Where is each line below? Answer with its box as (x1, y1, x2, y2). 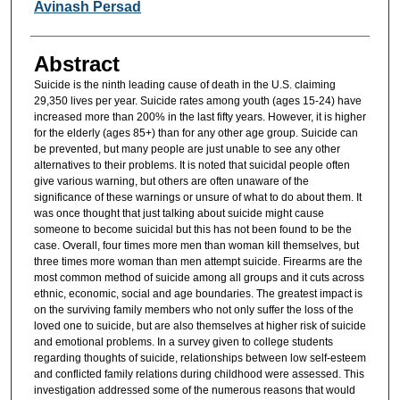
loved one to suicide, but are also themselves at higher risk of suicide (33, 320, 366, 333)
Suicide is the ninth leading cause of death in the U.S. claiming (33, 79, 336, 92)
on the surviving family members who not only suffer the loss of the (33, 304, 354, 317)
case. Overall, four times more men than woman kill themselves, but (33, 239, 359, 253)
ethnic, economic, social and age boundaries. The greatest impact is (33, 287, 362, 301)
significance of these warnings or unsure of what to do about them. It (33, 191, 362, 204)
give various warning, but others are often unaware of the (33, 175, 309, 188)
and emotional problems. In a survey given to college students (33, 336, 333, 349)
